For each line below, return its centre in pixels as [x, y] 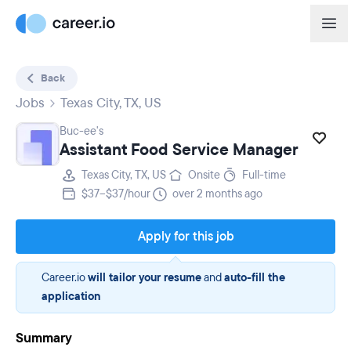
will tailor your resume [145, 278]
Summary [44, 338]
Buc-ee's [81, 131]
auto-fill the [255, 278]
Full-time [264, 175]
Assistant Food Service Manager [179, 150]
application [71, 297]
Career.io [65, 278]
